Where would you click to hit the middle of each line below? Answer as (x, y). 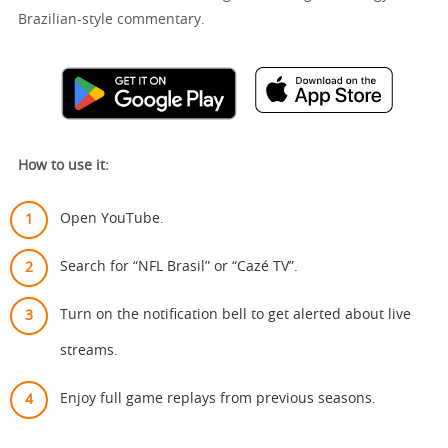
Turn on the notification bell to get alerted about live (235, 314)
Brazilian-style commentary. (111, 19)
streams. (89, 350)
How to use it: (63, 165)
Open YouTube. (112, 218)
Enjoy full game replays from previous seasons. (218, 398)
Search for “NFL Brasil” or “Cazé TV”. (179, 266)
